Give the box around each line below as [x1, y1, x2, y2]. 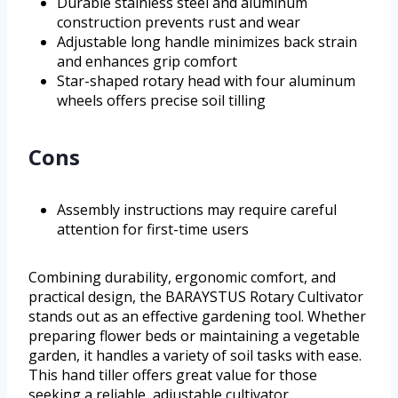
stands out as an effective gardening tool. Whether [28, 306, 366, 326]
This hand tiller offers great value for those [28, 364, 317, 385]
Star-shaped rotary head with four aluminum [57, 70, 355, 91]
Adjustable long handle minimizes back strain [57, 31, 357, 52]
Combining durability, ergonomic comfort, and [28, 267, 336, 287]
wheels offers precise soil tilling [57, 90, 266, 110]
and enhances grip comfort [57, 51, 237, 71]
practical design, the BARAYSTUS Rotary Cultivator [28, 286, 363, 306]
